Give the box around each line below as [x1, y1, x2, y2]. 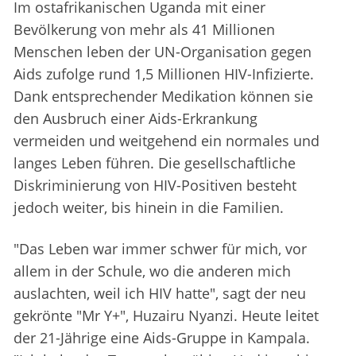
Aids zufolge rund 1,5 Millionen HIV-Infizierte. [14, 64, 314, 84]
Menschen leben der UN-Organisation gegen [14, 42, 311, 62]
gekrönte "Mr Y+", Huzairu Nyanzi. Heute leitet [14, 306, 319, 326]
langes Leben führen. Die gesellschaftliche [14, 153, 296, 173]
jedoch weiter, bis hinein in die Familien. [14, 198, 284, 218]
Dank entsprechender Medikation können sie [14, 87, 313, 106]
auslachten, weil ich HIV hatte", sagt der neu [14, 284, 306, 304]
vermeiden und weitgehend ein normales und [14, 131, 319, 151]
